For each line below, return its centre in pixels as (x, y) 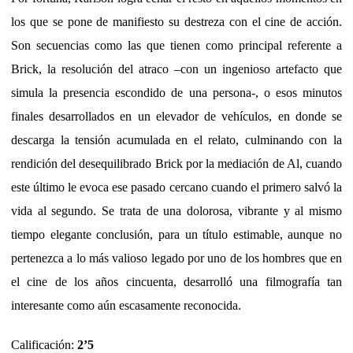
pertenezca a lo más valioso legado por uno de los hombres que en (176, 258)
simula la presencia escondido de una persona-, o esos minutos (176, 92)
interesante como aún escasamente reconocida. (126, 305)
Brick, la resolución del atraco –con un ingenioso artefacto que (176, 69)
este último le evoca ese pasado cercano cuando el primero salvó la (176, 187)
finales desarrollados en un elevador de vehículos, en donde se (176, 116)
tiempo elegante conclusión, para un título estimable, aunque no (176, 234)
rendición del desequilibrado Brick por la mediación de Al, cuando (176, 163)
